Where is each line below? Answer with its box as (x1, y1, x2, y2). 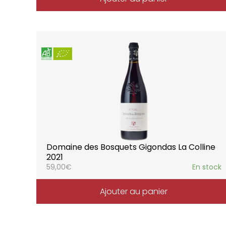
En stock (192, 161, 221, 172)
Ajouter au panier (100, 185, 168, 197)
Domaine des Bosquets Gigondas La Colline (46, 141, 215, 153)
